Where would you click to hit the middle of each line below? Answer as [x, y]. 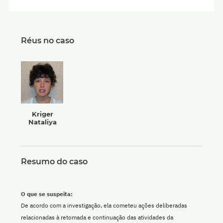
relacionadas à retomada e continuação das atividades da [97, 218]
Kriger [42, 114]
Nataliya [42, 122]
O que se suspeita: [47, 194]
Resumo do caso [54, 162]
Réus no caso [48, 41]
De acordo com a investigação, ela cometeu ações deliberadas [104, 206]
